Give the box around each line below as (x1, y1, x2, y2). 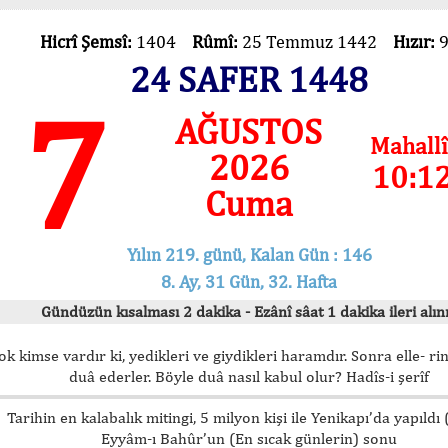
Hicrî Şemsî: (39, 31, 136, 52)
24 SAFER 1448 (130, 58, 368, 100)
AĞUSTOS (175, 110, 323, 152)
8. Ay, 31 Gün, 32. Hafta (161, 270, 337, 292)
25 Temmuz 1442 (241, 31, 393, 52)
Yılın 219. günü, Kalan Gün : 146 (126, 243, 372, 265)
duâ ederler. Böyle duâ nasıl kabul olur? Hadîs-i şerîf (69, 366, 429, 386)
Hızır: (392, 31, 439, 52)
